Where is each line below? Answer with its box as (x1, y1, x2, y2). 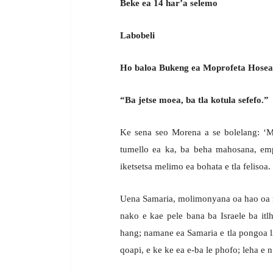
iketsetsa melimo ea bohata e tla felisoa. (120, 161, 271, 171)
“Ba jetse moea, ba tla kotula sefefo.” (120, 94, 269, 105)
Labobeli (120, 30, 155, 40)
